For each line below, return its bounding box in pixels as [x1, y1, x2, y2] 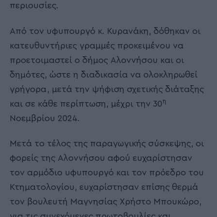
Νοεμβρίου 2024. [10, 113, 80, 123]
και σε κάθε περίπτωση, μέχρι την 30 [10, 99, 162, 108]
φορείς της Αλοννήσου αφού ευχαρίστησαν [10, 154, 192, 163]
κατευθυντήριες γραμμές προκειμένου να [10, 41, 184, 50]
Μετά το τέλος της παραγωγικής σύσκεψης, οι [10, 139, 204, 148]
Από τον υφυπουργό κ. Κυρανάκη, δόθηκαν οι [10, 26, 201, 35]
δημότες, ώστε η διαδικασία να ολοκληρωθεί [10, 70, 198, 79]
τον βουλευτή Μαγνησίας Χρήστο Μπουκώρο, [10, 197, 201, 206]
